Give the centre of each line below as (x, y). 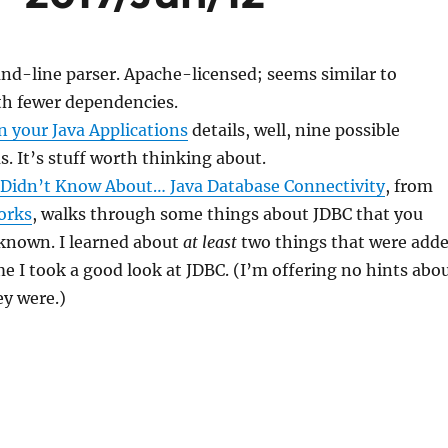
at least (209, 242)
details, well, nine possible (293, 130)
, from (408, 186)
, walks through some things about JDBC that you (227, 214)
